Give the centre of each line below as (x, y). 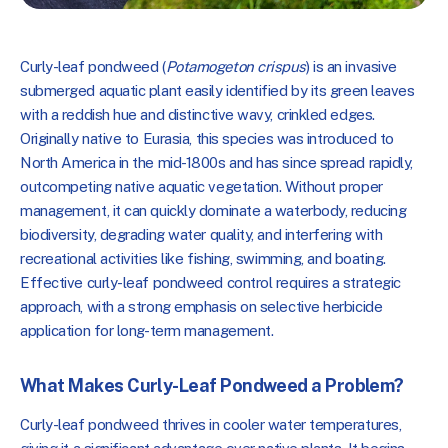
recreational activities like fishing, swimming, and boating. (203, 258)
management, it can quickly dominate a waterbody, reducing (213, 210)
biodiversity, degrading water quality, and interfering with (201, 234)
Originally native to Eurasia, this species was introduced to (207, 138)
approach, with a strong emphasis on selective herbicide (201, 306)
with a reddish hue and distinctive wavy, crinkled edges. (197, 114)
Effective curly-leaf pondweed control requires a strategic (210, 282)
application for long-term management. (147, 330)
